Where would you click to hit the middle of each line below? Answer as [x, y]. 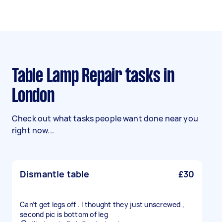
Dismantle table [55, 174]
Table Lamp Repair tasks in [15, 77]
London [33, 97]
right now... [33, 130]
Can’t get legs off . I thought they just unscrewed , [102, 204]
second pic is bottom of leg [64, 214]
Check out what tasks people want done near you [105, 118]
